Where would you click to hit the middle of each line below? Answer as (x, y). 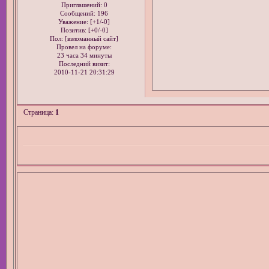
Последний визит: (84, 64)
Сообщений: (78, 14)
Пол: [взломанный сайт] (84, 39)
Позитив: (73, 31)
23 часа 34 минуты (84, 56)
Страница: (40, 112)
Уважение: (74, 22)
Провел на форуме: (84, 47)
